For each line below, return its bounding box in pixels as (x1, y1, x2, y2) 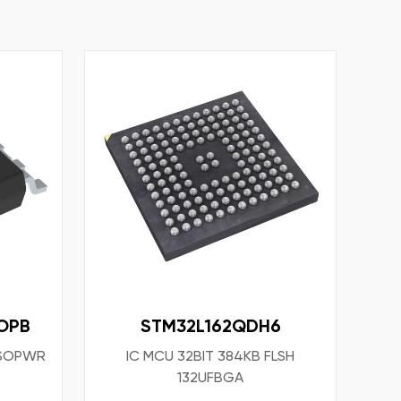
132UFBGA (177, 369, 243, 386)
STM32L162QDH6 (140, 315, 281, 337)
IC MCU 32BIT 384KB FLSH (126, 347, 294, 364)
